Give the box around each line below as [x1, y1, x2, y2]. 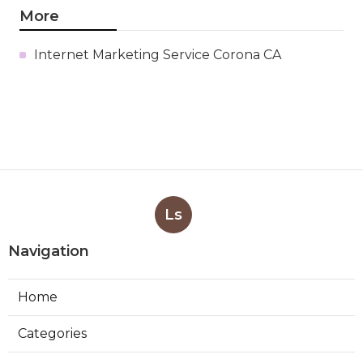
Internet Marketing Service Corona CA [34, 46, 281, 62]
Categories [18, 325, 87, 341]
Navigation [8, 241, 89, 260]
